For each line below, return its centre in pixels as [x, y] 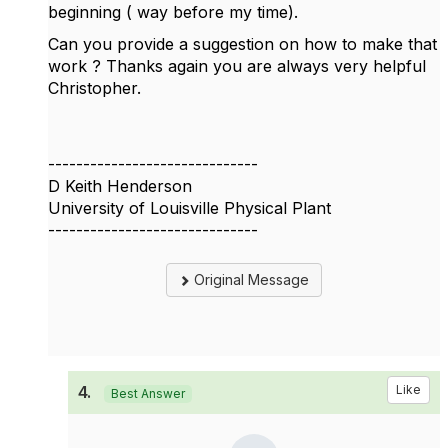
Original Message [249, 279]
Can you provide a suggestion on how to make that [242, 44]
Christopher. [97, 88]
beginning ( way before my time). [175, 12]
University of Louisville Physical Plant [189, 208]
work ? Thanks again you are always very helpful [237, 66]
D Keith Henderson [120, 186]
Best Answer [148, 393]
